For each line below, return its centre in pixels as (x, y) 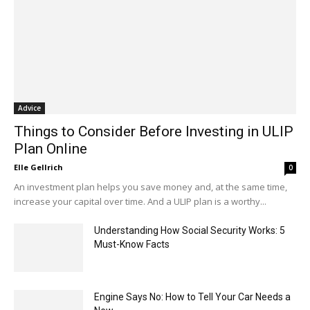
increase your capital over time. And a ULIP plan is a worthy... (140, 201)
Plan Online (51, 148)
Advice (29, 108)
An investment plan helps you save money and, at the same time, (151, 186)
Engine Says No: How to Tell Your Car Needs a (192, 297)
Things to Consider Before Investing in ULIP (154, 131)
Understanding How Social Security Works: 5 (190, 230)
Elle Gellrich (38, 167)
